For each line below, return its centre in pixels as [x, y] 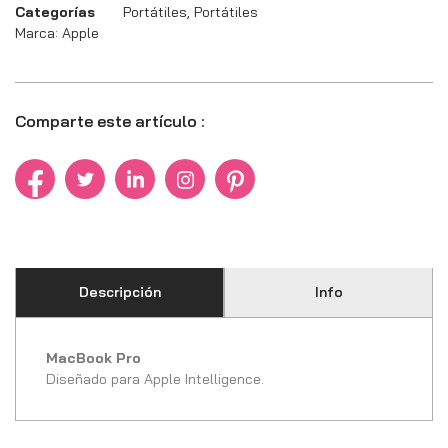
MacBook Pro [93, 358]
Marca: [38, 33]
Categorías [55, 12]
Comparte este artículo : [110, 121]
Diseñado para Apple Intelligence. [155, 379]
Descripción [119, 292]
